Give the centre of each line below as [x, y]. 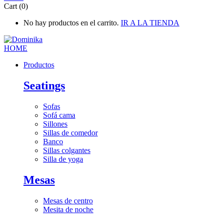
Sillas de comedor [70, 133]
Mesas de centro [68, 201]
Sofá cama [59, 115]
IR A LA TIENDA [150, 23]
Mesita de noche [68, 209]
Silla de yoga [63, 159]
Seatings [44, 86]
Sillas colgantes [67, 151]
